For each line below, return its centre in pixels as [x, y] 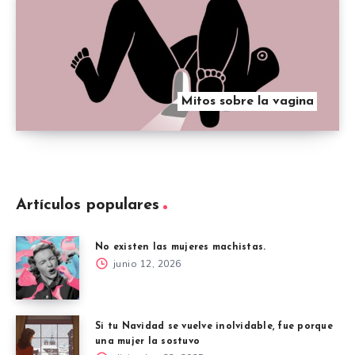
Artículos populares [88, 205]
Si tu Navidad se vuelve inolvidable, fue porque [214, 326]
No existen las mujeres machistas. [181, 247]
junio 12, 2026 [146, 263]
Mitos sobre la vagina [247, 101]
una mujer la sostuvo [147, 341]
